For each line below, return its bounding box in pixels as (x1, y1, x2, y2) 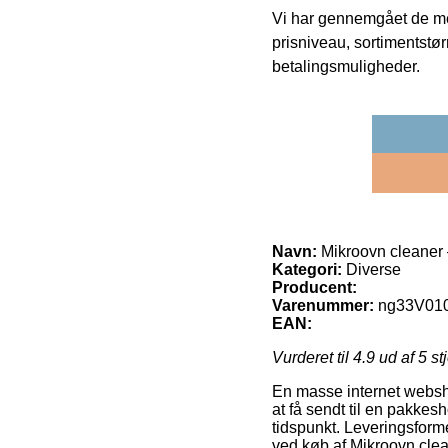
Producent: (272, 279, 357, 297)
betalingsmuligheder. (272, 58, 420, 76)
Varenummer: (272, 297, 374, 315)
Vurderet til (272, 349, 353, 367)
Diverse (342, 261, 401, 279)
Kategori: (272, 261, 342, 279)
